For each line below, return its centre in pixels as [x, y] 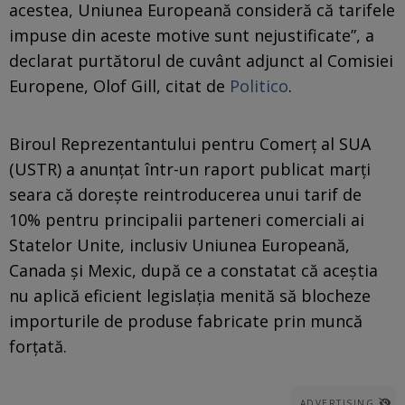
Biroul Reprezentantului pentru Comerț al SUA [190, 143]
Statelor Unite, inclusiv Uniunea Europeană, [179, 245]
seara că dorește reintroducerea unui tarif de [185, 194]
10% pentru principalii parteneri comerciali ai [187, 219]
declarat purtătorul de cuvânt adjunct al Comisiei [201, 60]
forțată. [38, 346]
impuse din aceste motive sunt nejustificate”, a [192, 35]
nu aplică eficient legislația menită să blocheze [190, 295]
